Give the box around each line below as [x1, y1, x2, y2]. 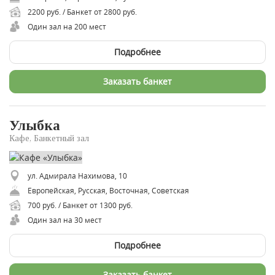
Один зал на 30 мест [28, 215, 102, 225]
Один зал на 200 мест [28, 21, 106, 31]
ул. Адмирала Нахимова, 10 [28, 171, 128, 181]
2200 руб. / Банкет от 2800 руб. [28, 6, 137, 17]
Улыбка [9, 117, 60, 133]
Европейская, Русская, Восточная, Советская [28, 185, 189, 196]
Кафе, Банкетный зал [9, 133, 89, 143]
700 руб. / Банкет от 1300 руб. [28, 200, 133, 211]
